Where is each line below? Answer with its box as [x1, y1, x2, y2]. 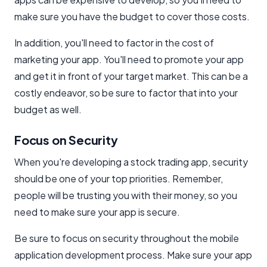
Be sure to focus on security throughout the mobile [14, 231, 239, 244]
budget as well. [14, 103, 82, 116]
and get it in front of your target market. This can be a [14, 69, 248, 82]
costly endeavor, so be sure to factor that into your [14, 86, 238, 99]
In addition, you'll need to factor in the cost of [14, 36, 214, 49]
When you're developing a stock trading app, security [14, 155, 248, 168]
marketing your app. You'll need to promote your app [14, 52, 244, 66]
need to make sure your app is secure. [14, 205, 180, 218]
